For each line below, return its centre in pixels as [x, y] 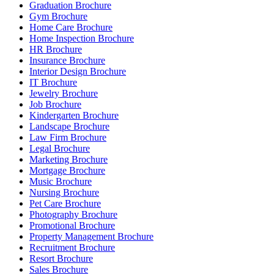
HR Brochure [56, 50]
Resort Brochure [61, 259]
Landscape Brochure [69, 127]
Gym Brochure [58, 17]
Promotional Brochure [72, 226]
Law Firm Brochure [68, 138]
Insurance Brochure [67, 61]
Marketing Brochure [68, 160]
